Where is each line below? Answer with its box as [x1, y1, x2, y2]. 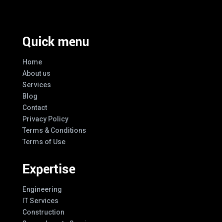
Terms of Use [22, 137, 65, 146]
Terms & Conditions [22, 126, 86, 134]
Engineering [22, 185, 62, 193]
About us [22, 69, 51, 77]
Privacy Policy [22, 114, 68, 123]
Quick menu [22, 33, 89, 51]
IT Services [22, 196, 58, 205]
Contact [22, 103, 47, 111]
